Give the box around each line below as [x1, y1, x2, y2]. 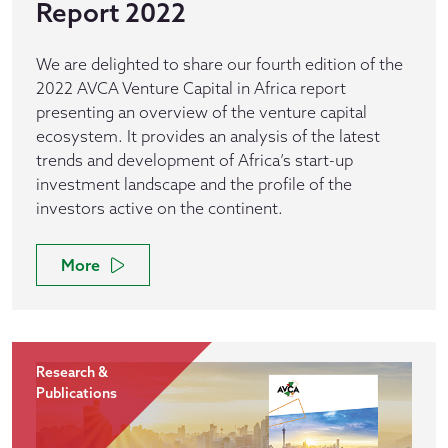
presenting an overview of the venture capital [36, 102, 367, 122]
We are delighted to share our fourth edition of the [36, 54, 403, 74]
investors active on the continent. [36, 198, 287, 218]
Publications [36, 384, 117, 402]
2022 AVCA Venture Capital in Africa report [36, 78, 346, 98]
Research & [36, 363, 108, 381]
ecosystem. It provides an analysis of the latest [36, 126, 380, 146]
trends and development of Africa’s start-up [36, 150, 353, 170]
